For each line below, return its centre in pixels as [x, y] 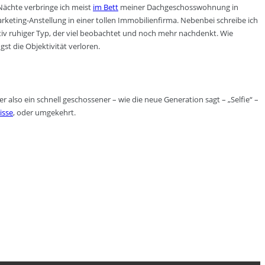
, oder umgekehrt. [44, 112]
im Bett [106, 7]
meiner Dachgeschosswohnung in [178, 7]
